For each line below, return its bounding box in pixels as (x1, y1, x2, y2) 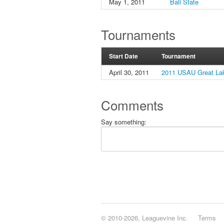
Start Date (109, 51, 138, 60)
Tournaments (101, 25, 175, 43)
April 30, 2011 (109, 67, 149, 77)
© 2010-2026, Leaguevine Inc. (101, 213, 188, 222)
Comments (101, 95, 163, 114)
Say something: (101, 117, 146, 126)
